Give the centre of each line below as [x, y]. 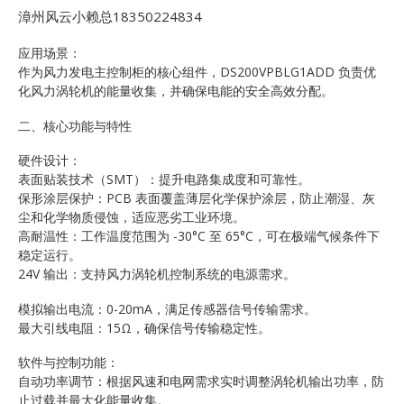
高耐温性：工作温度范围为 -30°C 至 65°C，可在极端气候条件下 [199, 236]
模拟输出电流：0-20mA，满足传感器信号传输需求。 [167, 308]
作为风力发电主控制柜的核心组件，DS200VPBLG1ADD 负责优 [197, 72]
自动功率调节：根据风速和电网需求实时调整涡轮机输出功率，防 [201, 381]
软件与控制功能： [69, 363]
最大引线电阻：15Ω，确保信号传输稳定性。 [144, 327]
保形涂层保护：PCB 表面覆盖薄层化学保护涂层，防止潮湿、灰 [197, 198]
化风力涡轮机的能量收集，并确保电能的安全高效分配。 [176, 91]
